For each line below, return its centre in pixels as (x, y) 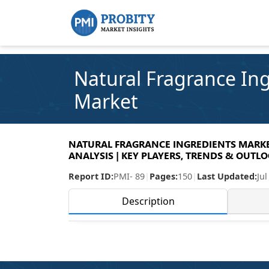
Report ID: (91, 176)
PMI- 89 (129, 176)
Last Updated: (227, 176)
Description (148, 201)
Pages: (164, 176)
